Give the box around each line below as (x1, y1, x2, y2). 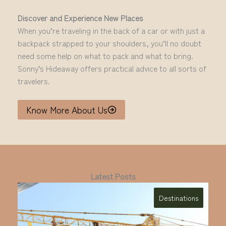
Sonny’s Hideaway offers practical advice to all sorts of (18, 63, 206, 74)
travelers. (18, 75, 50, 87)
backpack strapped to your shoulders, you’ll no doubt (18, 37, 201, 49)
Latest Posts (90, 171, 136, 182)
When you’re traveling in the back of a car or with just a (18, 25, 205, 36)
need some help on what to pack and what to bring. (18, 50, 193, 62)
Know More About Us (26, 103, 108, 117)
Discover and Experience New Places (18, 12, 143, 24)
